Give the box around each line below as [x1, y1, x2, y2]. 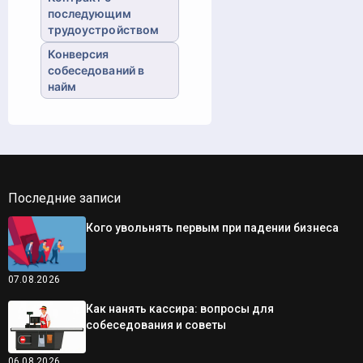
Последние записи [7, 190, 121, 206]
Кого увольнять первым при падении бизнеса [85, 220, 339, 234]
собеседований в [47, 62, 145, 77]
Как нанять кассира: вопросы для [85, 302, 275, 316]
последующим [47, 6, 131, 20]
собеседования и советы [85, 318, 227, 332]
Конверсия [47, 46, 109, 61]
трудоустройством [47, 22, 160, 36]
